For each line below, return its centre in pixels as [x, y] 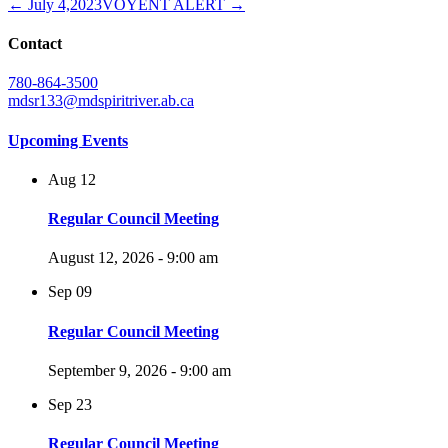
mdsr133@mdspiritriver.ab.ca [101, 101]
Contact [35, 44]
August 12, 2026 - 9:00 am [133, 258]
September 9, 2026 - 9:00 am [139, 370]
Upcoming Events [68, 140]
